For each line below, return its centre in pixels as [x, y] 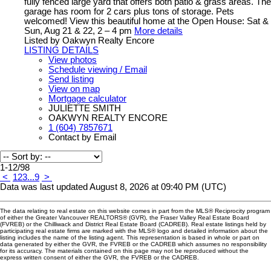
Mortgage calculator [87, 98]
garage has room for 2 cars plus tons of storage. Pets [129, 11]
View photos [73, 60]
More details [158, 31]
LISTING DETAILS [61, 50]
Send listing [71, 79]
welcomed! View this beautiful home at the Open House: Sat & [146, 21]
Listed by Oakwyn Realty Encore [89, 40]
